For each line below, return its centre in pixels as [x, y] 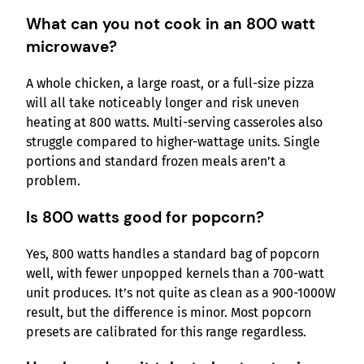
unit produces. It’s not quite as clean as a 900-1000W [181, 292]
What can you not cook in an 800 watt [171, 24]
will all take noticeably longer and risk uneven [162, 103]
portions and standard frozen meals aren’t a [156, 162]
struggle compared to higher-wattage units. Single [173, 142]
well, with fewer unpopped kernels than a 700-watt [175, 273]
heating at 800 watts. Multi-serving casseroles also [174, 123]
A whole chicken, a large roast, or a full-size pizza [170, 84]
